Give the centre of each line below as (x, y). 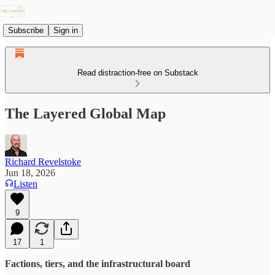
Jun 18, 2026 (30, 172)
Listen (25, 184)
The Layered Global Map (85, 113)
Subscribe (26, 30)
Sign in (66, 30)
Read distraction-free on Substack (137, 73)
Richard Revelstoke (43, 161)
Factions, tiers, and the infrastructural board (98, 263)
